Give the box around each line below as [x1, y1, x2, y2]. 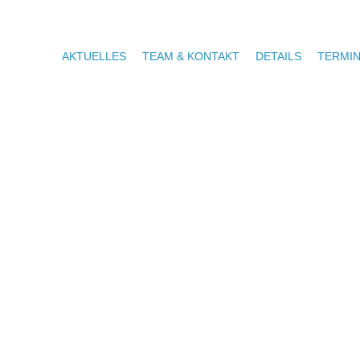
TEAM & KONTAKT [142, 49, 239, 63]
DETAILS [256, 49, 301, 63]
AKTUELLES [62, 49, 126, 63]
